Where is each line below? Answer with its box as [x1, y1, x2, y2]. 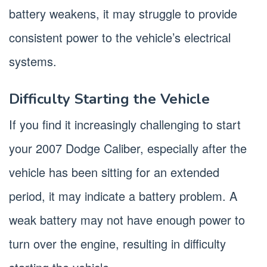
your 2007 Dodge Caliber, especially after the [9, 139, 247, 157]
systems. [9, 52, 57, 70]
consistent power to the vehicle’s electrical [9, 28, 231, 46]
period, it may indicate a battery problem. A [9, 187, 237, 204]
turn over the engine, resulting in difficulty [9, 234, 226, 252]
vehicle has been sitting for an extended [9, 163, 219, 181]
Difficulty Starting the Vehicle [9, 89, 210, 108]
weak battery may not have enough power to [9, 210, 245, 228]
